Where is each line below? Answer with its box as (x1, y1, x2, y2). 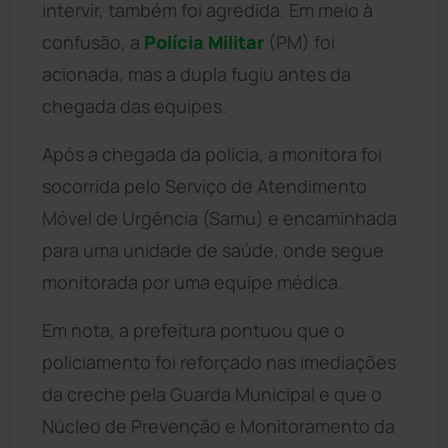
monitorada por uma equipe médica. (42, 269, 343, 294)
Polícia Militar (144, 29, 264, 54)
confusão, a (42, 29, 144, 54)
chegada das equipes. (42, 93, 227, 118)
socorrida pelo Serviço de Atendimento (42, 173, 367, 198)
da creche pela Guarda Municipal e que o (42, 381, 382, 406)
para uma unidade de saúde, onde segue (42, 237, 384, 262)
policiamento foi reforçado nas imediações (42, 349, 396, 374)
